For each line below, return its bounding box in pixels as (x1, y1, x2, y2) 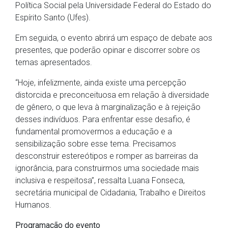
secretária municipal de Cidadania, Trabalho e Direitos (15, 188, 206, 198)
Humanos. (15, 200, 51, 210)
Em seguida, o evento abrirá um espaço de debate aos (15, 33, 212, 43)
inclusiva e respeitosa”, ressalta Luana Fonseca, (15, 176, 185, 186)
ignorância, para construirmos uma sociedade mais (15, 163, 199, 174)
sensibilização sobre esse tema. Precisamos (15, 139, 176, 149)
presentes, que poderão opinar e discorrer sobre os (15, 45, 200, 55)
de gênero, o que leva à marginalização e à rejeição (15, 102, 201, 112)
